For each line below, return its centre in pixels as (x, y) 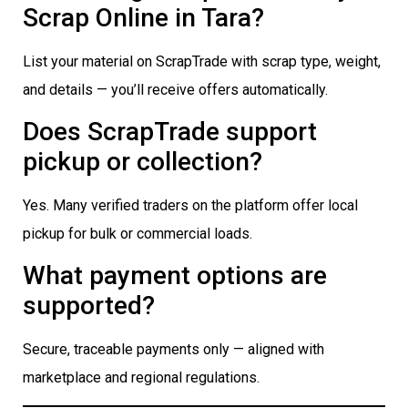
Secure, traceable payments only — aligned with (173, 350)
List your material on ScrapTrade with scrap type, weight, (202, 61)
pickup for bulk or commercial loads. (138, 234)
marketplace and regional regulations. (141, 378)
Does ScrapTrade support (170, 132)
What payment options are (175, 276)
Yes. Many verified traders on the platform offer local (190, 206)
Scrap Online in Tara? (143, 17)
